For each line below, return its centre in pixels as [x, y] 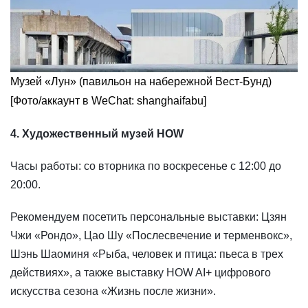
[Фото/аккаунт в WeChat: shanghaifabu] [108, 100]
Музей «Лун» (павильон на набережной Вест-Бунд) [141, 81]
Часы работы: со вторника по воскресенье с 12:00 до [146, 166]
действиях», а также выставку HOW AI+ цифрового [141, 272]
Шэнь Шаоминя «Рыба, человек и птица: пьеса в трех [147, 254]
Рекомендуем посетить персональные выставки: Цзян [148, 217]
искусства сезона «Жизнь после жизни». [113, 291]
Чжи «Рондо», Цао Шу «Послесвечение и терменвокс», [151, 235]
